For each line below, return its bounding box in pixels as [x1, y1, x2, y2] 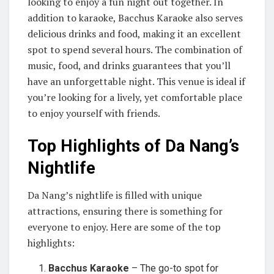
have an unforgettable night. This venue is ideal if [28, 75, 245, 89]
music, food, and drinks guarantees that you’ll [28, 59, 231, 73]
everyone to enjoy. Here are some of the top [28, 220, 221, 234]
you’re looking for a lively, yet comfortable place [28, 91, 242, 105]
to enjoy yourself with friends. [28, 106, 160, 120]
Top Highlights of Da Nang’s [28, 136, 239, 156]
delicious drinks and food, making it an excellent [28, 27, 241, 41]
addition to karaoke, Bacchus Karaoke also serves [28, 11, 243, 25]
